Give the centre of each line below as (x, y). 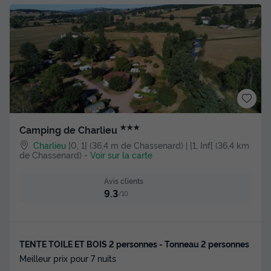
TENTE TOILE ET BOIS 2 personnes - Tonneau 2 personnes (134, 244)
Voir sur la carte (121, 154)
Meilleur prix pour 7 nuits (68, 258)
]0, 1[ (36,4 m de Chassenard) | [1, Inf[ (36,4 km (159, 145)
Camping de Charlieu (70, 130)
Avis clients (123, 180)
